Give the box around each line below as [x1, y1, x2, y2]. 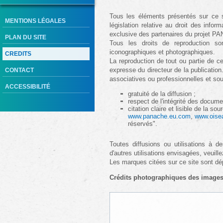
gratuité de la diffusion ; [128, 90, 196, 98]
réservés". [128, 120, 157, 127]
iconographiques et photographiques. [110, 48, 215, 56]
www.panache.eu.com [128, 112, 191, 120]
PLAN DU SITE [5, 34, 46, 41]
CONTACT [5, 67, 34, 74]
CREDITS [5, 50, 31, 57]
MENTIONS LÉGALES [5, 17, 66, 24]
